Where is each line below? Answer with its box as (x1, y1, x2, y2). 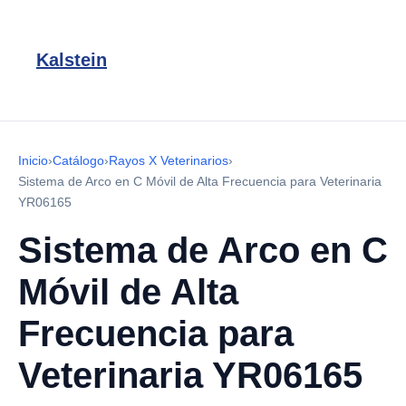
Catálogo (53, 153, 104, 168)
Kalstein (36, 50, 107, 70)
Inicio (18, 153, 48, 168)
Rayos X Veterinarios (109, 153, 228, 168)
